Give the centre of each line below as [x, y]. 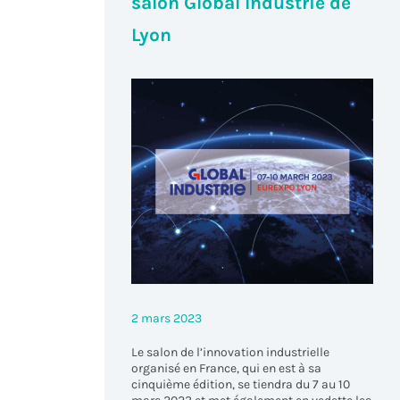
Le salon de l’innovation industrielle [231, 353]
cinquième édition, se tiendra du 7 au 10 [241, 385]
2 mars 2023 [167, 319]
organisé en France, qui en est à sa [227, 369]
